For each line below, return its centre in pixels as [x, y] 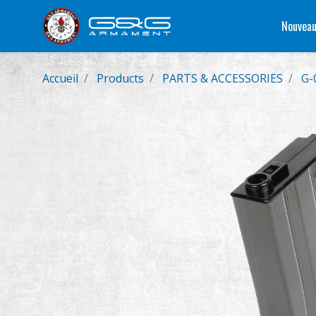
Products [120, 78]
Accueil [60, 78]
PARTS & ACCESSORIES [223, 78]
